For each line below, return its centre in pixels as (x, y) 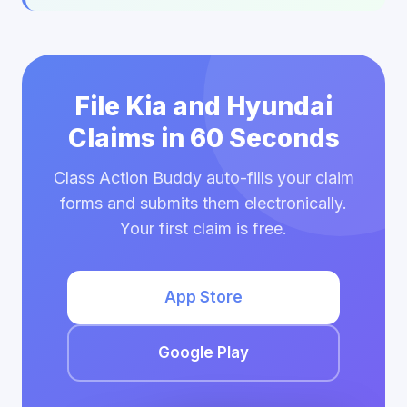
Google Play (203, 352)
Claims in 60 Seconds (203, 138)
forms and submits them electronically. (203, 203)
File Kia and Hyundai (203, 106)
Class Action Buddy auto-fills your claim (203, 178)
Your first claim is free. (203, 228)
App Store (203, 297)
